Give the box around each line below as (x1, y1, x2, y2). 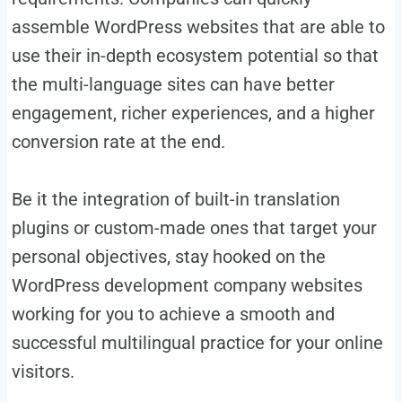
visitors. (11, 360, 74, 382)
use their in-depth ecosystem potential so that (11, 44, 379, 66)
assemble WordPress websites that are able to (11, 15, 385, 38)
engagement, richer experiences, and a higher (11, 101, 375, 124)
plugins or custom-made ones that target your (11, 216, 377, 239)
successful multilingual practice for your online (11, 331, 383, 354)
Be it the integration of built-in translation (11, 188, 340, 210)
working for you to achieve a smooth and (11, 302, 335, 325)
